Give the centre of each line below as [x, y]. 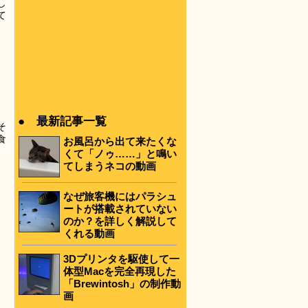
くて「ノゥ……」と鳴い [120, 154]
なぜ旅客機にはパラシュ [120, 196]
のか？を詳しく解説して [120, 221]
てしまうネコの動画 [110, 166]
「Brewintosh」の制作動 [122, 284]
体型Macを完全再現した [120, 272]
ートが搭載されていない [120, 208]
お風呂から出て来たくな [120, 141]
